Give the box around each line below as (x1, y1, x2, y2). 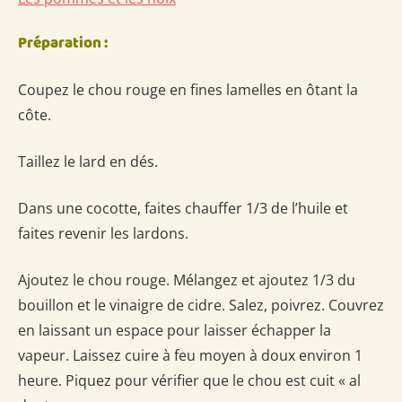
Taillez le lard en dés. (18, 151, 158, 171)
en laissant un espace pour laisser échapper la (18, 319, 331, 340)
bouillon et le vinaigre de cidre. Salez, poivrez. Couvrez (18, 294, 384, 315)
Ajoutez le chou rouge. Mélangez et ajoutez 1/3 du (18, 269, 355, 290)
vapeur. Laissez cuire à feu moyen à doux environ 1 (18, 345, 363, 365)
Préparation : (18, 31, 108, 57)
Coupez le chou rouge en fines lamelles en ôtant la (18, 79, 358, 100)
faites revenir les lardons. (18, 223, 188, 243)
